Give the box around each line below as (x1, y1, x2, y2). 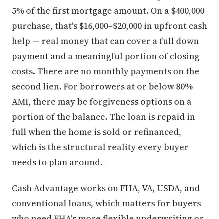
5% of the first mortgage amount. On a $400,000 (12, 4, 204, 17)
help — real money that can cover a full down (12, 35, 199, 47)
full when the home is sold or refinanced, (12, 126, 181, 138)
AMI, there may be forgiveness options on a (12, 95, 192, 108)
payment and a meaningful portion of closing (12, 50, 199, 63)
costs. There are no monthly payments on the (12, 65, 199, 78)
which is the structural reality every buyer (12, 141, 189, 153)
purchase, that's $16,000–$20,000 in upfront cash (12, 20, 207, 32)
